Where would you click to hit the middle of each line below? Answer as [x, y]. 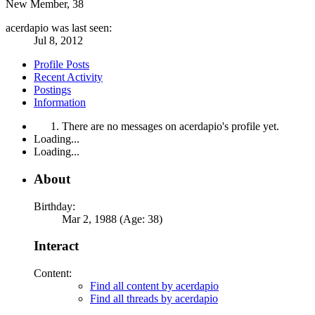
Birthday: [54, 206]
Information [60, 103]
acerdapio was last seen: [59, 28]
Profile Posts [62, 65]
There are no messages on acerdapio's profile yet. [171, 127]
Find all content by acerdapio [154, 286]
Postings [52, 90]
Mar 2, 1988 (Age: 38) [112, 219]
